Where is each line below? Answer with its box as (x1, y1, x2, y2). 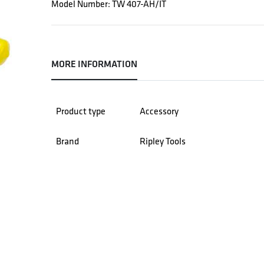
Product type (56, 105, 106, 117)
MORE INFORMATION (51, 58, 138, 71)
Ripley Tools (140, 135, 186, 147)
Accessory (140, 105, 179, 117)
